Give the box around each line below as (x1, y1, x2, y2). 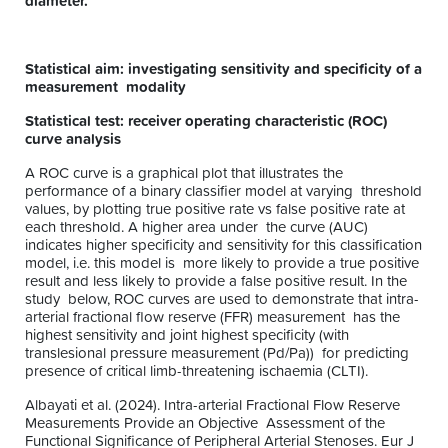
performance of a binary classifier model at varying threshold (25, 180, 422, 202)
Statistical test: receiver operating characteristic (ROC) (25, 110, 387, 132)
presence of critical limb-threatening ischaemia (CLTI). (25, 360, 372, 382)
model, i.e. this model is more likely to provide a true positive (25, 252, 419, 274)
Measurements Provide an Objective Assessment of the (25, 412, 385, 434)
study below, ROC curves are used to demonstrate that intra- (25, 288, 419, 310)
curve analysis (25, 128, 125, 150)
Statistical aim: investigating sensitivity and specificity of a (25, 58, 422, 80)
